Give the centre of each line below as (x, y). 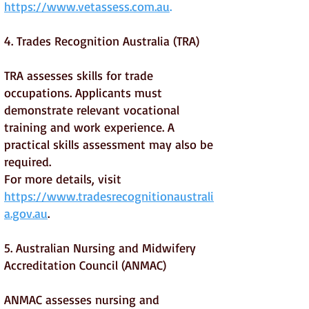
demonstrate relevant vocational (92, 110)
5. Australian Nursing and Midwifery (100, 248)
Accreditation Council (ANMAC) (85, 265)
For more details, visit (63, 179)
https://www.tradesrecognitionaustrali (109, 196)
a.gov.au (26, 213)
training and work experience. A (89, 127)
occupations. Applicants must (83, 92)
